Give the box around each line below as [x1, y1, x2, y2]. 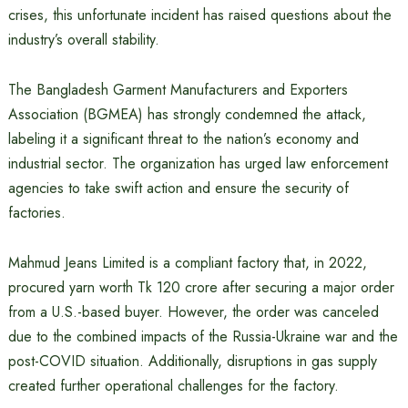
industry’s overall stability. [7, 29, 159, 50]
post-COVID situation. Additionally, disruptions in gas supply [7, 351, 377, 372]
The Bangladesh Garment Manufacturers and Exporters [7, 79, 348, 100]
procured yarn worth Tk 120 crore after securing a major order [7, 277, 394, 298]
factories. [7, 202, 66, 223]
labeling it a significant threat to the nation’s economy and [7, 128, 359, 149]
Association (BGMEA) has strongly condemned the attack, [7, 104, 366, 125]
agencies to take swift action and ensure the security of [7, 178, 349, 199]
